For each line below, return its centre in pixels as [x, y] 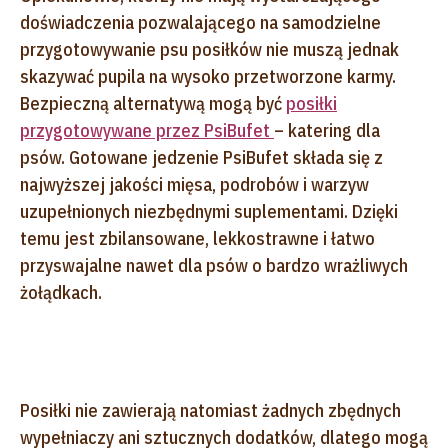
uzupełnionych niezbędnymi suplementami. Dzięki [209, 211]
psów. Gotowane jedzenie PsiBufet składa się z [201, 157]
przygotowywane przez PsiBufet [147, 130]
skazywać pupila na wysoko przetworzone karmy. [208, 76]
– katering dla [327, 130]
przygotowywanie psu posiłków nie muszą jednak [209, 49]
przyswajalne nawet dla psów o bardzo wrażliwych [214, 265]
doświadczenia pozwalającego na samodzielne [200, 22]
